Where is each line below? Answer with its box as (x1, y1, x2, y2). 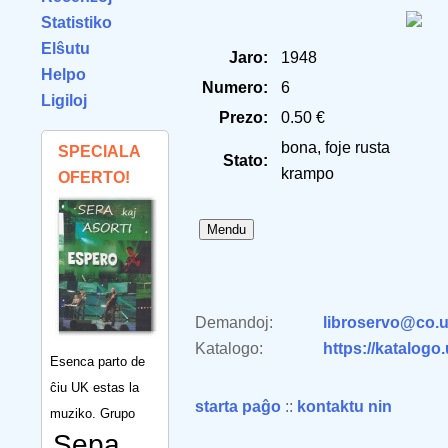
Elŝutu (41, 40, 90, 57)
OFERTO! (58, 169, 130, 186)
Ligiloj (41, 92, 87, 109)
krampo (281, 165, 334, 182)
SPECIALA (58, 143, 140, 160)
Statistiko (41, 14, 112, 31)
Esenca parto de (50, 353, 145, 369)
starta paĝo (195, 398, 281, 415)
